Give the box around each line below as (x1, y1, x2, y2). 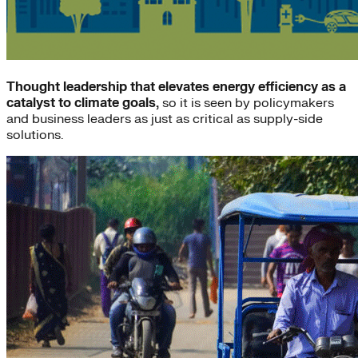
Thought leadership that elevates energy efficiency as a (6, 78, 346, 95)
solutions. (6, 126, 63, 143)
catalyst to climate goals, (6, 94, 159, 111)
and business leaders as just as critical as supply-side (6, 110, 323, 127)
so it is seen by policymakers (159, 94, 334, 111)
